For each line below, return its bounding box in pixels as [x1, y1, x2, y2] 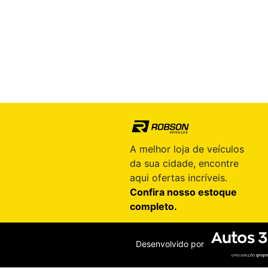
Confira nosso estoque [129, 186, 237, 199]
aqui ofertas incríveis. [129, 172, 227, 184]
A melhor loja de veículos [129, 143, 244, 156]
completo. [129, 200, 177, 213]
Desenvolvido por [136, 239, 209, 249]
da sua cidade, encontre [129, 157, 239, 170]
